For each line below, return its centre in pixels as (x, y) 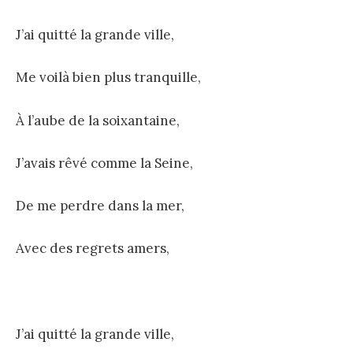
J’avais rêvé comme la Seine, (104, 163)
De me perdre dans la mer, (100, 205)
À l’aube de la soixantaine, (98, 120)
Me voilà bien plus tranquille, (108, 78)
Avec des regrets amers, (93, 249)
